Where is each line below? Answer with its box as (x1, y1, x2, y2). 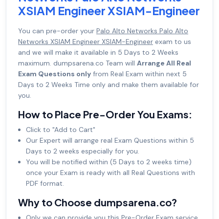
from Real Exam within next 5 (91, 69, 187, 79)
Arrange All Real (137, 59, 191, 68)
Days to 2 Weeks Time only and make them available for (18, 80, 199, 89)
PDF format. (26, 179, 64, 188)
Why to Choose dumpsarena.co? (18, 196, 177, 209)
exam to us (153, 37, 191, 46)
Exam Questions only (18, 69, 91, 79)
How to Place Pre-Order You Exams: (18, 108, 192, 121)
